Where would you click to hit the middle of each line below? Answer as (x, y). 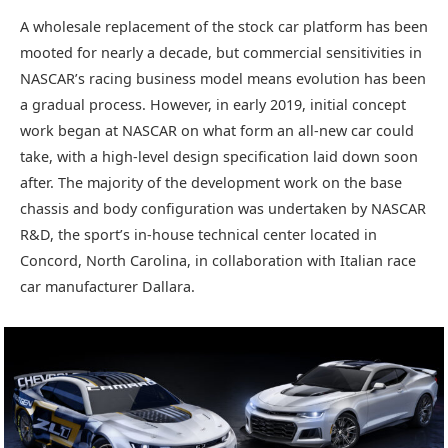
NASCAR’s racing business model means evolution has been (223, 78)
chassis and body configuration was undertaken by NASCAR (223, 208)
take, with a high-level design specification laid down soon (219, 156)
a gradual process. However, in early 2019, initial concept (213, 104)
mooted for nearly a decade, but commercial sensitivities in (221, 52)
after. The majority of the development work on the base (211, 182)
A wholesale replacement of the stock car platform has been (224, 26)
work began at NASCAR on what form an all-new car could (217, 130)
